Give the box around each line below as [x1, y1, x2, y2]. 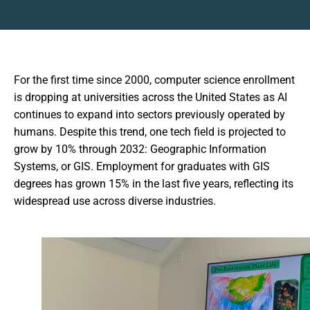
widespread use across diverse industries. [14, 194, 216, 208]
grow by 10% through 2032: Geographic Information [14, 143, 266, 156]
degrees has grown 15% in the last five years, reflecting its [14, 177, 293, 190]
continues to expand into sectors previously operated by [14, 108, 285, 121]
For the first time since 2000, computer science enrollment [14, 73, 295, 86]
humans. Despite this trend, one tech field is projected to [14, 125, 286, 138]
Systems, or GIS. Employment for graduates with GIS [14, 160, 270, 173]
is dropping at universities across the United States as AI [14, 91, 287, 104]
